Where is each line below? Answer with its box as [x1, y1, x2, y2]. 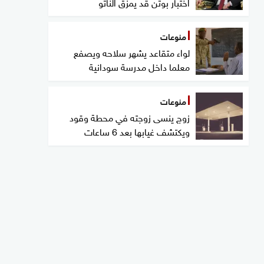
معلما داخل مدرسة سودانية [89, 57, 190, 74]
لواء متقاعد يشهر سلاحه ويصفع [74, 43, 190, 60]
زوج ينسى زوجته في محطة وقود [70, 108, 190, 125]
